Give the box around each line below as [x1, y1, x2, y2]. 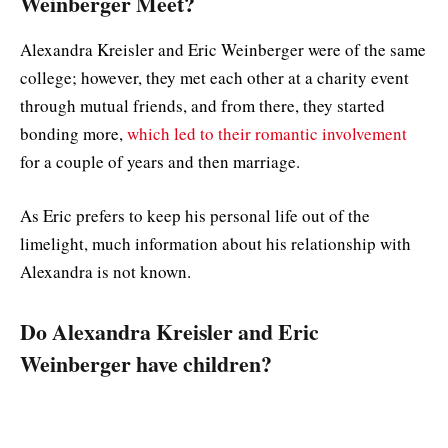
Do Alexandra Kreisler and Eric [20, 315, 319, 347]
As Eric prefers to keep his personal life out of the [20, 204, 370, 228]
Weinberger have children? [20, 347, 272, 379]
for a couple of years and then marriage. [20, 149, 306, 173]
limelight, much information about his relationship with [20, 232, 411, 256]
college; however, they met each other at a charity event [20, 65, 409, 89]
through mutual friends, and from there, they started [20, 93, 385, 117]
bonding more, [20, 121, 127, 145]
